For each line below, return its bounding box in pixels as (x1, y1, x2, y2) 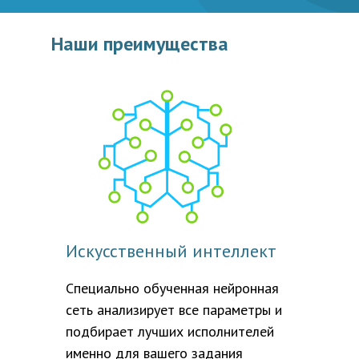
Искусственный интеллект (66, 240, 276, 262)
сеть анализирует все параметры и (66, 301, 282, 319)
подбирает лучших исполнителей (66, 322, 274, 341)
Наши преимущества (51, 31, 228, 56)
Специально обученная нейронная (66, 279, 279, 297)
